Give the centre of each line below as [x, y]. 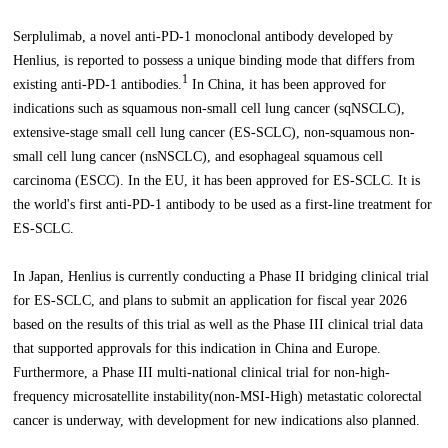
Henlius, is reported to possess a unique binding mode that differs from [214, 61]
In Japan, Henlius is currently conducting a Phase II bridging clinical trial [221, 277]
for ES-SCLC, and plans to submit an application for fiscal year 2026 [210, 301]
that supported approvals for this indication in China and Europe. [197, 349]
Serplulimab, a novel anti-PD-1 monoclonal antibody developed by [203, 37]
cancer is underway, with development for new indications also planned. [217, 421]
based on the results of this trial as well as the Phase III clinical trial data [218, 325]
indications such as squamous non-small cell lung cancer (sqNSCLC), [209, 109]
